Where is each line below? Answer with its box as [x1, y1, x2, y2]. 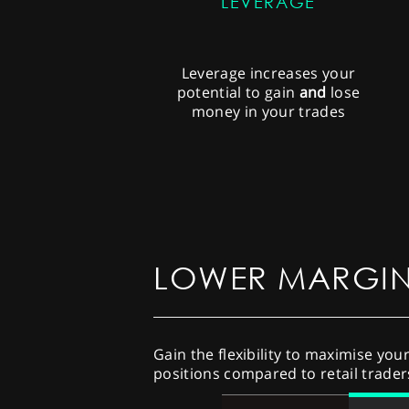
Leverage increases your [181, 62, 356, 83]
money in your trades [191, 100, 346, 121]
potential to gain [176, 81, 299, 102]
